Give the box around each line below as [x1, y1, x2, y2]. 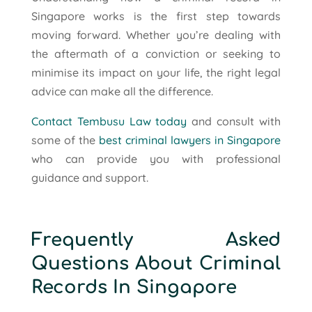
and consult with [187, 114, 281, 128]
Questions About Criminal [31, 253, 281, 274]
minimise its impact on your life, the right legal [31, 65, 281, 79]
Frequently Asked [31, 229, 281, 250]
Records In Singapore [31, 276, 237, 297]
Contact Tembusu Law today [31, 114, 187, 128]
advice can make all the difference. [31, 84, 213, 98]
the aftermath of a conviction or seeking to [31, 46, 281, 61]
